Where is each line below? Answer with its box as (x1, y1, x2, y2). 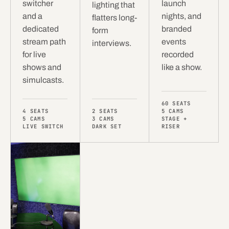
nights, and (161, 11, 201, 20)
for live (22, 50, 47, 59)
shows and (22, 62, 62, 72)
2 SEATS (91, 107, 118, 114)
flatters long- (91, 13, 137, 22)
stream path (22, 37, 66, 46)
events (161, 37, 186, 46)
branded (161, 24, 192, 33)
